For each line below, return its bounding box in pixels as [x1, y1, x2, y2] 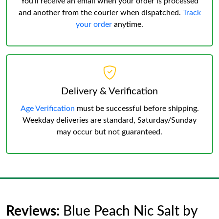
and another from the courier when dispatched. [18, 9, 183, 17]
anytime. [112, 21, 143, 28]
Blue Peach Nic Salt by [63, 204, 197, 218]
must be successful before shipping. [74, 105, 199, 112]
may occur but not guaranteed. [57, 128, 162, 136]
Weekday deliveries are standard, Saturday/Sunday [22, 116, 197, 124]
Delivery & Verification [61, 87, 158, 96]
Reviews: [6, 204, 63, 218]
